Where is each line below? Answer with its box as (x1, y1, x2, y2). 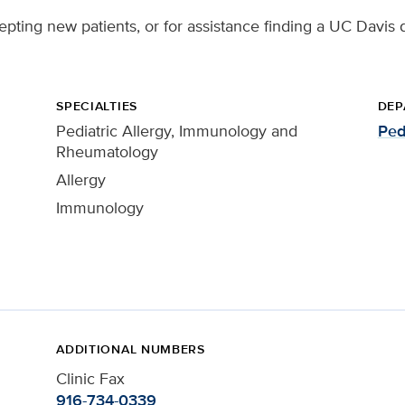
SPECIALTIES (56, 97, 137, 115)
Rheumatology (56, 140, 159, 163)
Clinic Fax (56, 367, 126, 390)
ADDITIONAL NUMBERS (56, 340, 205, 358)
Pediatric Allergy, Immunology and (56, 119, 298, 142)
